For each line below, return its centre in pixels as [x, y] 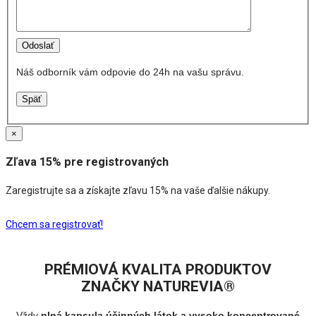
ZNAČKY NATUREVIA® [158, 286]
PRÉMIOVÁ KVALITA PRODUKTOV [158, 269]
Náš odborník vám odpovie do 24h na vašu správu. [130, 72]
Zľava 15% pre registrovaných [87, 162]
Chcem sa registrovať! [54, 224]
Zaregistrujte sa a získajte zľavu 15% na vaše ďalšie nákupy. [138, 190]
